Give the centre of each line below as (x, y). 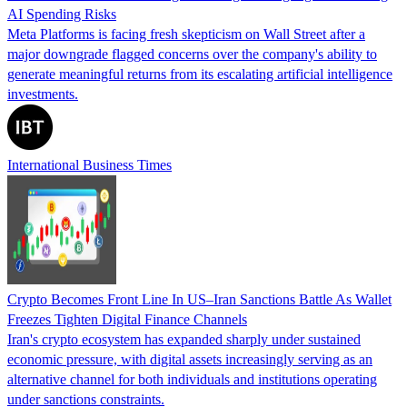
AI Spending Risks (62, 14)
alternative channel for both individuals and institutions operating (192, 379)
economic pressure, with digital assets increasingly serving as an (190, 359)
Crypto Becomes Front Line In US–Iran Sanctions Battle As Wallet (199, 299)
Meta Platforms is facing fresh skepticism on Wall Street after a (186, 34)
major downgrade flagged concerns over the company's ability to (192, 54)
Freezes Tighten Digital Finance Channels (127, 319)
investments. (43, 94)
